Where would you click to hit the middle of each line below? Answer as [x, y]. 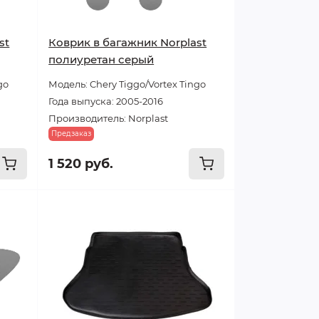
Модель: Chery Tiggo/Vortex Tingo [127, 84]
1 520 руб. [81, 164]
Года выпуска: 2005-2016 [106, 101]
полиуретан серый [101, 59]
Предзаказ [72, 134]
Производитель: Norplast [109, 118]
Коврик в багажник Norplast [128, 42]
